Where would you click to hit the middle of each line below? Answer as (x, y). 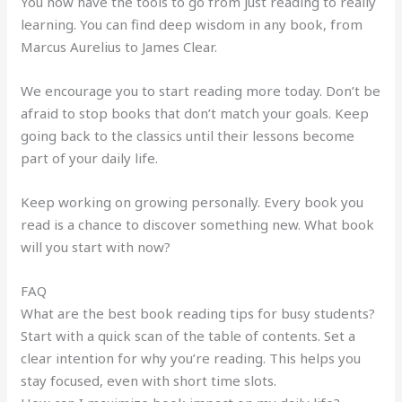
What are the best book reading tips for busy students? (198, 314)
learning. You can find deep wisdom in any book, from (192, 25)
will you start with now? (96, 247)
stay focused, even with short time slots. (149, 381)
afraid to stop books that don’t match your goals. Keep (195, 114)
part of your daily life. (90, 158)
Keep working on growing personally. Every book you (192, 202)
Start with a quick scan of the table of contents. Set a (188, 336)
